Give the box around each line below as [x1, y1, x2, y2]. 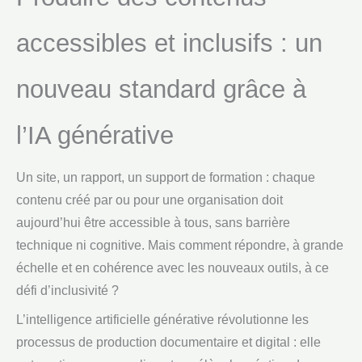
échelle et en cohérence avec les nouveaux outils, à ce [16, 261, 329, 276]
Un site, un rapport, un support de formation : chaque [16, 170, 315, 185]
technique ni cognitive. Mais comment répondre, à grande [16, 238, 343, 253]
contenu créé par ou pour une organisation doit [16, 193, 283, 208]
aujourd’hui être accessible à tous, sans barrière [16, 216, 290, 230]
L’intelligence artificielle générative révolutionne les [16, 312, 309, 326]
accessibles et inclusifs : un [16, 29, 322, 58]
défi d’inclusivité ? [16, 284, 119, 298]
